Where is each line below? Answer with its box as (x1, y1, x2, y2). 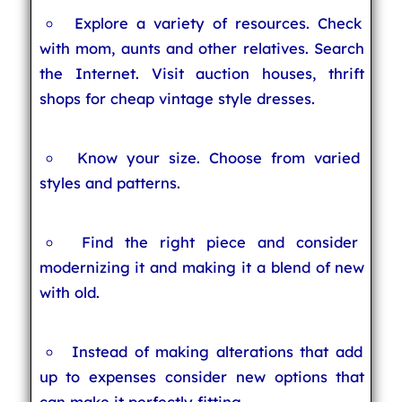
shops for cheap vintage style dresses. (39, 89, 315, 108)
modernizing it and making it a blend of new (39, 258, 365, 276)
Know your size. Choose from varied (76, 148, 361, 167)
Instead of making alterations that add (72, 342, 363, 361)
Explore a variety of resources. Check (74, 13, 362, 32)
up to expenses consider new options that (39, 367, 365, 386)
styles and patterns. (39, 173, 180, 192)
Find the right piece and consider (82, 232, 358, 251)
